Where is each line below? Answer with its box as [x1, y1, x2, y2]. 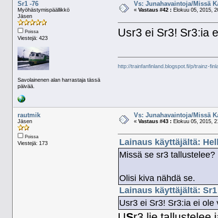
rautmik [17, 111, 40, 119]
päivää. [17, 83, 35, 89]
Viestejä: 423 [17, 35, 48, 41]
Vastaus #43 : [138, 118, 172, 124]
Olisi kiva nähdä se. [119, 173, 196, 183]
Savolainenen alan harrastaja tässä [17, 76, 100, 83]
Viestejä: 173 [17, 140, 48, 146]
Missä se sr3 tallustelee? [119, 150, 216, 160]
